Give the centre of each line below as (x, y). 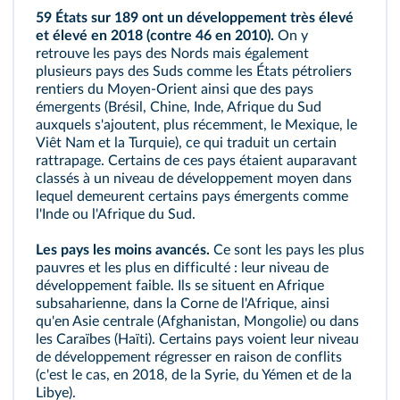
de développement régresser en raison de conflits (189, 357)
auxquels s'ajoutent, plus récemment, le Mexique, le (196, 125)
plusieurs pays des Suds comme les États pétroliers (194, 71)
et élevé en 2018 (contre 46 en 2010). (155, 36)
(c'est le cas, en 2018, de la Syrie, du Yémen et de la (194, 375)
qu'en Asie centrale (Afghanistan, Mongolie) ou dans (197, 321)
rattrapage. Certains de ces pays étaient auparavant (196, 161)
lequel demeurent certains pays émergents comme (192, 196)
